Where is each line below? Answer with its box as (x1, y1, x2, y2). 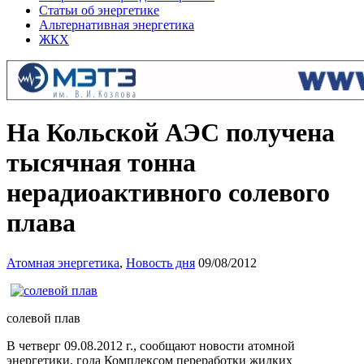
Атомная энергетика (6, 255, 119, 270)
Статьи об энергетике (39, 3, 159, 17)
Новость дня (126, 255, 195, 270)
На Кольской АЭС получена (6, 118, 335, 148)
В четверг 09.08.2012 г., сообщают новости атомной (6, 338, 295, 353)
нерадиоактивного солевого (6, 178, 330, 208)
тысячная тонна (6, 148, 196, 178)
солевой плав (6, 310, 80, 325)
